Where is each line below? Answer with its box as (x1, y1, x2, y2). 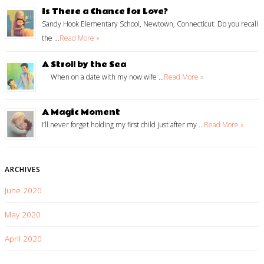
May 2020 (5, 209, 41, 220)
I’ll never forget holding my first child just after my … (42, 120, 204, 130)
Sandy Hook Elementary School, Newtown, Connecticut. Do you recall (42, 19, 258, 29)
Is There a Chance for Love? (42, 6, 168, 18)
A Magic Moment (42, 107, 120, 119)
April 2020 (5, 233, 42, 244)
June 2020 (5, 184, 42, 196)
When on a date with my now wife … (42, 72, 164, 82)
